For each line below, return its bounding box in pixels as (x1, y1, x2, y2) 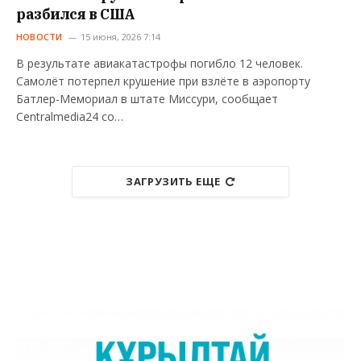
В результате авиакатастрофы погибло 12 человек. (16, 55, 303, 71)
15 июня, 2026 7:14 (80, 30, 160, 43)
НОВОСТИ (16, 30, 63, 43)
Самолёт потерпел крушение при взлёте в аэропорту (16, 73, 310, 89)
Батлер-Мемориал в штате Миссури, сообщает (16, 90, 278, 106)
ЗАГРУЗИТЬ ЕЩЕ (126, 173, 221, 189)
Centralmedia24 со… (16, 108, 123, 124)
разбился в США (16, 4, 135, 23)
